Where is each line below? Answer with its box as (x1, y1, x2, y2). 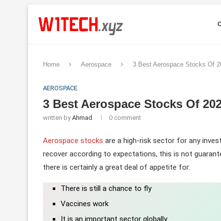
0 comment (109, 114, 141, 121)
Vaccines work (61, 199, 109, 208)
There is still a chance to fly (61, 184, 151, 193)
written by (43, 114, 72, 121)
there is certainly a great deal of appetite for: (43, 163, 192, 172)
